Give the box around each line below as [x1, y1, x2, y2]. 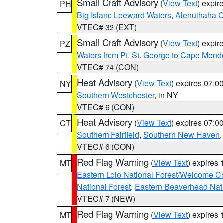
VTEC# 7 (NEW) [77, 193, 135, 204]
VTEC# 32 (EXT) [77, 21, 137, 33]
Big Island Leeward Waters [77, 9, 171, 21]
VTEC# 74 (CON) [77, 61, 139, 73]
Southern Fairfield [77, 129, 139, 140]
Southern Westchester [77, 89, 154, 101]
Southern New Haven [143, 129, 220, 140]
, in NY [154, 89, 178, 101]
